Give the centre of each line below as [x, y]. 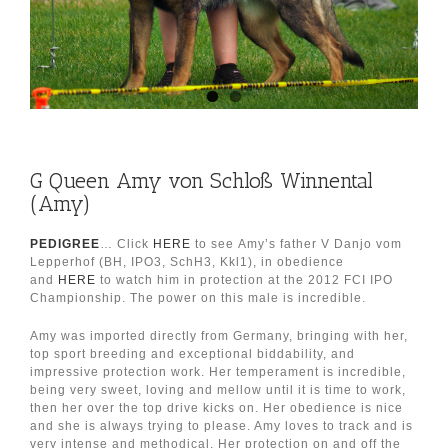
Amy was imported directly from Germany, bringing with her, [219, 335]
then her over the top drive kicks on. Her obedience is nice [216, 407]
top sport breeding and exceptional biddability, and [192, 353]
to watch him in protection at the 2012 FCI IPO [244, 279]
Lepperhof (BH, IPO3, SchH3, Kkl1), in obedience [187, 261]
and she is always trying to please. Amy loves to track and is [221, 425]
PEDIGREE [65, 243]
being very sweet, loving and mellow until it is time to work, [218, 389]
